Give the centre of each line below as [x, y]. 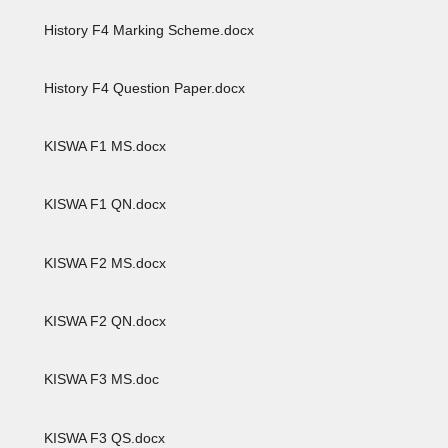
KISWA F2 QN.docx [103, 321]
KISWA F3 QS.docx [103, 437]
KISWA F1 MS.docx [103, 146]
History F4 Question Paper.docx [143, 87]
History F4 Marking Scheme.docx [147, 29]
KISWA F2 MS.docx [103, 262]
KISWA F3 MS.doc [100, 379]
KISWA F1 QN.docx [103, 204]
